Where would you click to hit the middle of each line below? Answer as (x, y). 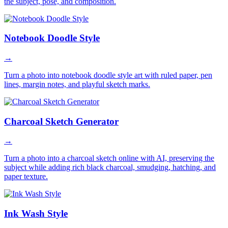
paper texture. (26, 177)
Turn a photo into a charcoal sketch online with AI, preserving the (109, 158)
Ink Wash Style (36, 214)
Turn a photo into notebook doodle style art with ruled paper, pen (108, 75)
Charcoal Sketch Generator (61, 121)
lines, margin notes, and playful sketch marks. (77, 84)
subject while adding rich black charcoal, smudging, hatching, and (110, 167)
